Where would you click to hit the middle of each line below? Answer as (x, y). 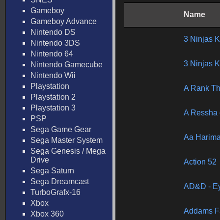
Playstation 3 (53, 108)
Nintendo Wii (53, 75)
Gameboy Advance (64, 21)
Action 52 (200, 162)
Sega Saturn (52, 171)
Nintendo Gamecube (67, 65)
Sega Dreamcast (60, 181)
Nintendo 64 (52, 54)
